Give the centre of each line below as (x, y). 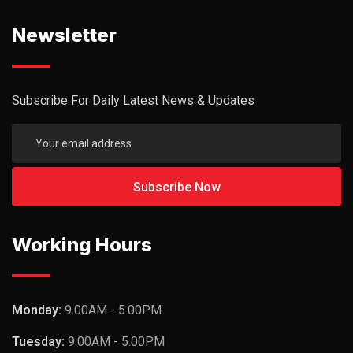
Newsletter (64, 35)
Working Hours (82, 245)
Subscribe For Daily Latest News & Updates (133, 100)
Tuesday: (40, 342)
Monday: (38, 310)
